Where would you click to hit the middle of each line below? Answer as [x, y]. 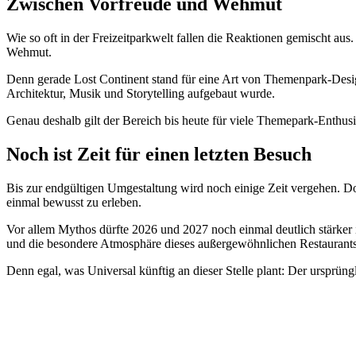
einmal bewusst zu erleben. [74, 202]
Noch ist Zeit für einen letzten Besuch [159, 154]
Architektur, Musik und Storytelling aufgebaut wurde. [141, 93]
